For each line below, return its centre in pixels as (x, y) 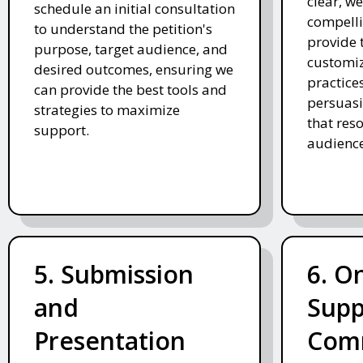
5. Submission (114, 275)
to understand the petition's (123, 29)
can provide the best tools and (130, 90)
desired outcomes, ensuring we (134, 70)
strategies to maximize (107, 110)
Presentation (110, 341)
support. (62, 130)
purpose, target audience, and (131, 49)
